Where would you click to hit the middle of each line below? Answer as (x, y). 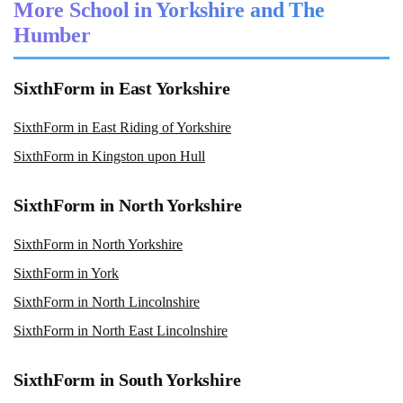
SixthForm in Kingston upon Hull (109, 156)
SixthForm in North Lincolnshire (107, 301)
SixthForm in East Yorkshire (122, 88)
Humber (52, 35)
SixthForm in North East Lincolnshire (121, 330)
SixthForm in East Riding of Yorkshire (122, 127)
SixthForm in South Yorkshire (127, 379)
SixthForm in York (66, 273)
